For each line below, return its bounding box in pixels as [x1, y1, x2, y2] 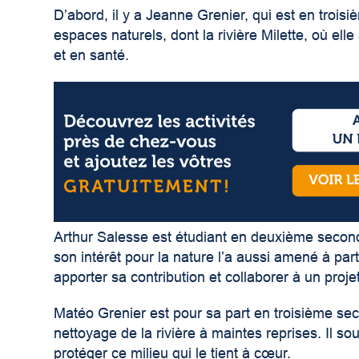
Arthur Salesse [54, 229, 149, 246]
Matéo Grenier [54, 305, 147, 322]
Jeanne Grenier [146, 7, 245, 24]
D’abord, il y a [54, 7, 147, 24]
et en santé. [54, 47, 130, 64]
